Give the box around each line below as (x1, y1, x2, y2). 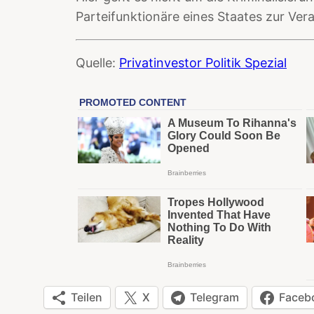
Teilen (71, 290, 102, 305)
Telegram (190, 290, 239, 305)
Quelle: (76, 55, 119, 70)
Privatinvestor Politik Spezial (119, 55, 287, 70)
